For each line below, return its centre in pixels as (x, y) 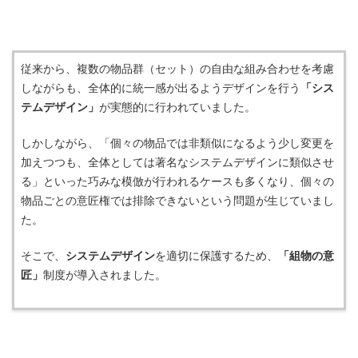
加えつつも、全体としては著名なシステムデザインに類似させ (177, 162)
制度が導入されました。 (105, 274)
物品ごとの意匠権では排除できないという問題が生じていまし (177, 200)
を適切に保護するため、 (217, 255)
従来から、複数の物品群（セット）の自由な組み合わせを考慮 (177, 68)
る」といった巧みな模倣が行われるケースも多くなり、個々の (177, 181)
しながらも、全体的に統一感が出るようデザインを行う (161, 88)
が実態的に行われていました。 (177, 107)
